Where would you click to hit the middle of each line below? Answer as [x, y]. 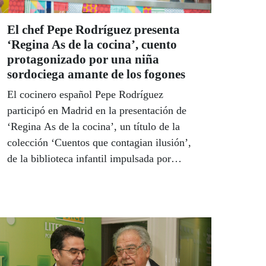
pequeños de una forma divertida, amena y [99, 207]
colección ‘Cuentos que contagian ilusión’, [99, 143]
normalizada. [35, 223]
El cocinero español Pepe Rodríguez [85, 95]
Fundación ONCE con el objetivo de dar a [98, 175]
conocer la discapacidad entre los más [88, 191]
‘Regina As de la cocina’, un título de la [94, 127]
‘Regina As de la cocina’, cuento [92, 45]
